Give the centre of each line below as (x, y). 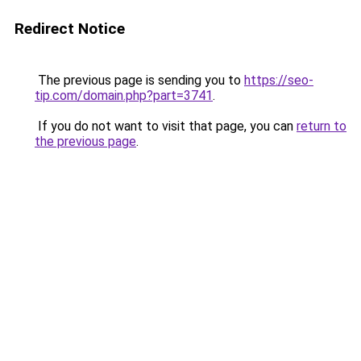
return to (322, 126)
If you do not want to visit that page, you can (166, 126)
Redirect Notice (70, 29)
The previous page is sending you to (139, 80)
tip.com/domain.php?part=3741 (124, 95)
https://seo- (279, 80)
